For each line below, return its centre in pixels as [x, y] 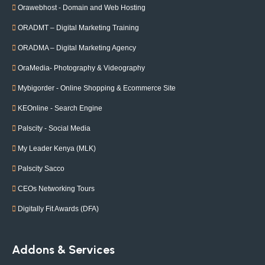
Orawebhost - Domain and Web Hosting [82, 7]
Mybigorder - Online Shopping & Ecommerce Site [97, 88]
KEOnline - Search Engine [60, 108]
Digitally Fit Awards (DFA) [58, 209]
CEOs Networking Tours [56, 188]
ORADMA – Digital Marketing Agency [77, 48]
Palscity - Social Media [54, 128]
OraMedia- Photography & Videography [81, 68]
